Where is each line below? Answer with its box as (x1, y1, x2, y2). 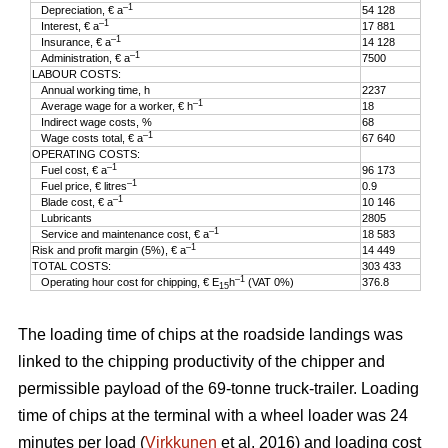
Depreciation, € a (32, 4, 124, 16)
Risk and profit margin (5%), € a (32, 244, 187, 256)
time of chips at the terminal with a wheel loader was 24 (18, 407, 408, 424)
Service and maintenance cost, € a (32, 228, 210, 240)
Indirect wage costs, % (32, 116, 153, 128)
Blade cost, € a (32, 196, 114, 208)
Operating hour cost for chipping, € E (32, 276, 220, 288)
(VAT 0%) (245, 276, 295, 288)
